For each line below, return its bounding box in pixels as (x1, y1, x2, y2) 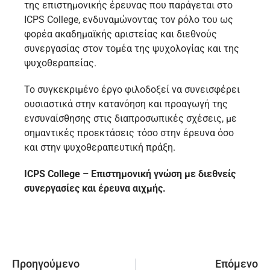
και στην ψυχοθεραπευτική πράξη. (24, 142, 175, 154)
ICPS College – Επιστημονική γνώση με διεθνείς (24, 168, 236, 180)
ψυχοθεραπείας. (24, 57, 96, 69)
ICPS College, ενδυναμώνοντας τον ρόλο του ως (24, 14, 233, 26)
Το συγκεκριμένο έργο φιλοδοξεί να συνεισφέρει (24, 84, 240, 96)
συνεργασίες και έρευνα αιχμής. (24, 183, 166, 195)
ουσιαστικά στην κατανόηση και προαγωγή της (24, 98, 228, 110)
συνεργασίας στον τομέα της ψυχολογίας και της (24, 43, 239, 55)
